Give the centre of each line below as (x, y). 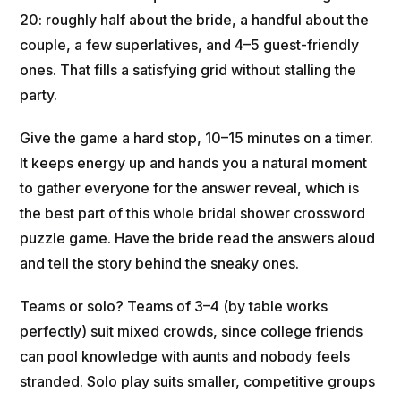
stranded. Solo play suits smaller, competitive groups (198, 382)
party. (39, 95)
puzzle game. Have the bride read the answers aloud (198, 239)
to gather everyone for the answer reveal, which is (190, 188)
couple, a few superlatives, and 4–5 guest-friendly (190, 45)
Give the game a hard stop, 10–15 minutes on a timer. (197, 138)
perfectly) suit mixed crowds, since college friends (192, 332)
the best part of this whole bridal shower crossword (193, 213)
